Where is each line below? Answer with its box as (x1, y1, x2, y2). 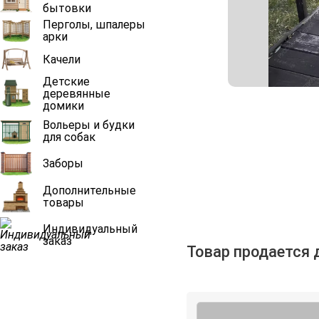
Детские (43, 74, 90, 88)
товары (43, 195, 84, 209)
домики (43, 98, 84, 113)
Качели (43, 52, 80, 66)
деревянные (43, 86, 110, 100)
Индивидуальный (43, 221, 137, 236)
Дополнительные (43, 183, 136, 197)
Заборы (43, 156, 83, 170)
